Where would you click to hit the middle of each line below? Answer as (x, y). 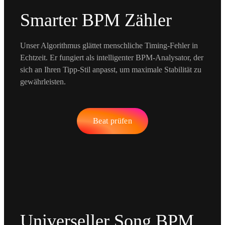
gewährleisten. (43, 81)
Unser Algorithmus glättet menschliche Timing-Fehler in (109, 45)
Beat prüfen (113, 121)
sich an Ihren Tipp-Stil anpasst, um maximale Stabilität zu (111, 69)
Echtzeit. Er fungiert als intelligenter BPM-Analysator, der (112, 57)
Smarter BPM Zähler (96, 20)
